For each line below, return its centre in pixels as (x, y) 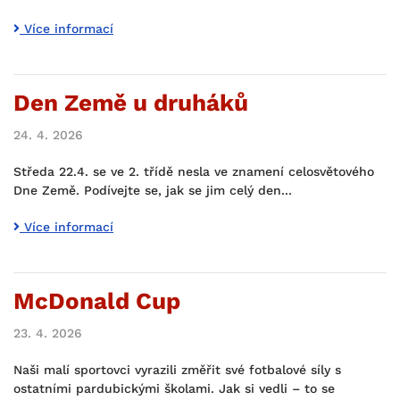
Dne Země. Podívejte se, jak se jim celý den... (153, 190)
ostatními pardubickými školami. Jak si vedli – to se (174, 388)
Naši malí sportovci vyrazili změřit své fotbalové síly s (177, 370)
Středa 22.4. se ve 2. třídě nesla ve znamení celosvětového (194, 171)
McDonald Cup (97, 301)
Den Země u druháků (131, 103)
